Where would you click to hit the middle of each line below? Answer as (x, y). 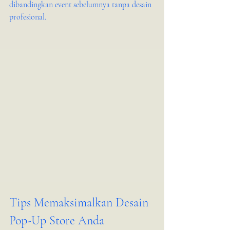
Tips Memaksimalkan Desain (80, 203)
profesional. (28, 17)
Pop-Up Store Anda (57, 221)
